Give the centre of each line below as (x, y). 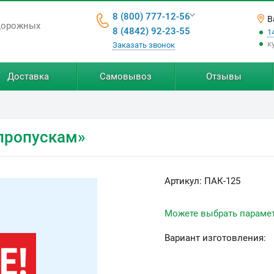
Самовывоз (126, 76)
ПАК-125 (222, 181)
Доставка (28, 76)
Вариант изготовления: (215, 238)
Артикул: (184, 181)
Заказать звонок (144, 45)
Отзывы (224, 76)
